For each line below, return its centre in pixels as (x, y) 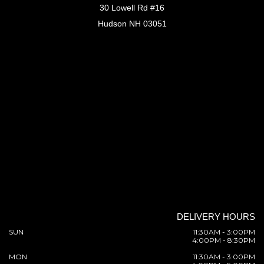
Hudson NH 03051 (132, 23)
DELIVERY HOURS (216, 216)
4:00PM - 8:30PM (224, 240)
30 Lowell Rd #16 (132, 7)
